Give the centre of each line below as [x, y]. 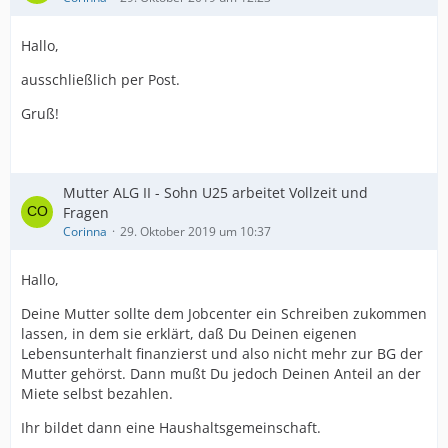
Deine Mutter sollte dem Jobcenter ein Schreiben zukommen [224, 313]
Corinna [85, 231]
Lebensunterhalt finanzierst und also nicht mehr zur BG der [222, 353]
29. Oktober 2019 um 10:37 [195, 231]
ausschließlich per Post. [100, 79]
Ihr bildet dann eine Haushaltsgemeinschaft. [171, 427]
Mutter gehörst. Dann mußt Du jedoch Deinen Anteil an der [221, 373]
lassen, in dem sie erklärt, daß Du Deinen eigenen [189, 333]
